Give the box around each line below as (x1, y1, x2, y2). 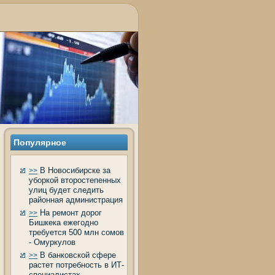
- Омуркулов (29, 238, 76, 247)
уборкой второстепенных (29, 176, 121, 185)
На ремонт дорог (37, 208, 102, 217)
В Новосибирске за (37, 166, 110, 175)
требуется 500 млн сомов (29, 228, 124, 237)
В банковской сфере (37, 250, 116, 260)
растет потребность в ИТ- (29, 260, 124, 269)
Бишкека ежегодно (29, 218, 98, 227)
